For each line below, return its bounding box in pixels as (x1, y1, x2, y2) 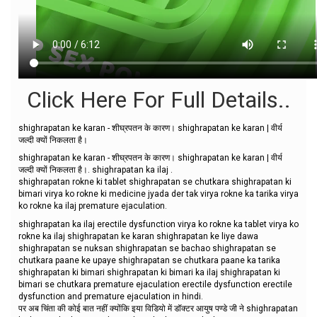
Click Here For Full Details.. (26, 86, 291, 113)
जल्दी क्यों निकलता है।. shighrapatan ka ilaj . (18, 165, 173, 175)
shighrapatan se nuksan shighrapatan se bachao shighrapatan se (18, 243, 276, 253)
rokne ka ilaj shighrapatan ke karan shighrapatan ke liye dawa (18, 231, 258, 241)
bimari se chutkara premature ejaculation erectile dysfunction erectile (18, 279, 292, 289)
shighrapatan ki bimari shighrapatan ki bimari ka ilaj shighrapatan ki (18, 267, 280, 277)
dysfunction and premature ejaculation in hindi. (18, 291, 203, 301)
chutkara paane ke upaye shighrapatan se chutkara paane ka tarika (18, 255, 280, 265)
